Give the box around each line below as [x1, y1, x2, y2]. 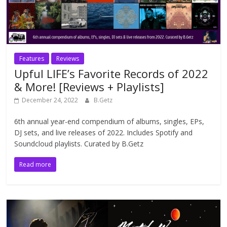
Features [19, 54, 45, 63]
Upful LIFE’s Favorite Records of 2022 [14, 65, 209, 81]
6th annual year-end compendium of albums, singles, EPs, [14, 116, 205, 126]
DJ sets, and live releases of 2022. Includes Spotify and [14, 127, 193, 137]
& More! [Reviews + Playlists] [14, 79, 165, 94]
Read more [19, 160, 52, 169]
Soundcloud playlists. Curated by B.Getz [14, 138, 144, 148]
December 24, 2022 [22, 95, 79, 104]
